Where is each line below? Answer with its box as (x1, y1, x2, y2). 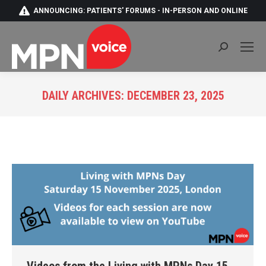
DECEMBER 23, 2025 (126, 88, 224, 103)
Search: (218, 43, 248, 55)
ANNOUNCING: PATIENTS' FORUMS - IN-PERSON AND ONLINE (33, 7, 248, 15)
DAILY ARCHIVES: (42, 88, 127, 103)
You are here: (133, 107, 186, 118)
